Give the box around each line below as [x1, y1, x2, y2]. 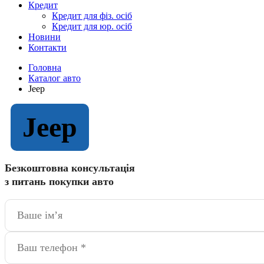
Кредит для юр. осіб [52, 21, 132, 31]
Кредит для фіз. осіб [52, 11, 132, 21]
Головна [28, 62, 61, 72]
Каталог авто [28, 73, 81, 83]
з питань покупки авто [5, 176, 114, 187]
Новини [28, 32, 61, 42]
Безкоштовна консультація [5, 162, 135, 174]
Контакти [28, 42, 67, 52]
